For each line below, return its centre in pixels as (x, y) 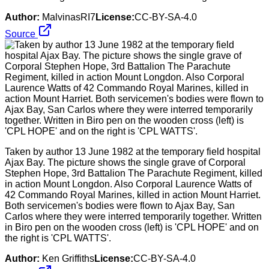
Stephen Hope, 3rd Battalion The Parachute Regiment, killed (134, 173)
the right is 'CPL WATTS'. (58, 238)
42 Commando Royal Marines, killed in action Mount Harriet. (133, 195)
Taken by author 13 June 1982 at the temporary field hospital (133, 151)
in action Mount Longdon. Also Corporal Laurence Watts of (128, 184)
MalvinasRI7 (69, 17)
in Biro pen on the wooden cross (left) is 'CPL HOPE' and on (132, 227)
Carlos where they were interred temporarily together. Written (133, 216)
